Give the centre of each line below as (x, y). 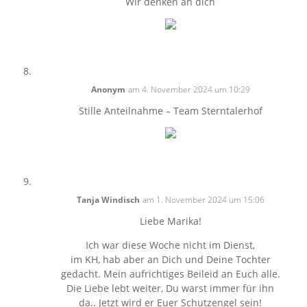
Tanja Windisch (108, 200)
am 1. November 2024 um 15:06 (203, 200)
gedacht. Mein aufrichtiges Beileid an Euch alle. (170, 274)
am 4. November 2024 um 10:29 (189, 89)
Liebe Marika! (170, 221)
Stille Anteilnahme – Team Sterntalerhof (170, 111)
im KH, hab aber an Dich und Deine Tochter (170, 259)
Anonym (108, 89)
